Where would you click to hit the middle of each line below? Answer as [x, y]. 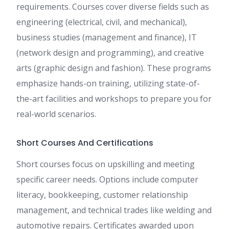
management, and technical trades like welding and [114, 210]
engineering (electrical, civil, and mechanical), [102, 22]
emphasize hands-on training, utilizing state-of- [108, 84]
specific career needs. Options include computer [107, 180]
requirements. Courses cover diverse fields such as [113, 7]
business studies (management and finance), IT [107, 38]
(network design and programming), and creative [110, 53]
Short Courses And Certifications [85, 143]
